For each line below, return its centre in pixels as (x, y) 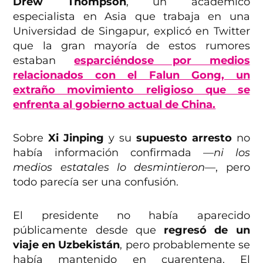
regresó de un (207, 230)
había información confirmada (108, 152)
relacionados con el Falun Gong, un (131, 75)
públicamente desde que (89, 230)
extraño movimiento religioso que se (131, 90)
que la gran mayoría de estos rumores (131, 45)
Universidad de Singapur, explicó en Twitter (131, 31)
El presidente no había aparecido (131, 215)
